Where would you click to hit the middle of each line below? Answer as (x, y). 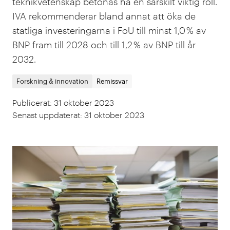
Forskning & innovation (52, 81)
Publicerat (31, 102)
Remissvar (112, 81)
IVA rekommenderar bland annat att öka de (104, 16)
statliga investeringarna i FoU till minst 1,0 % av (109, 30)
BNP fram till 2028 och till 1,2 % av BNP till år (104, 45)
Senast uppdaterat (46, 115)
